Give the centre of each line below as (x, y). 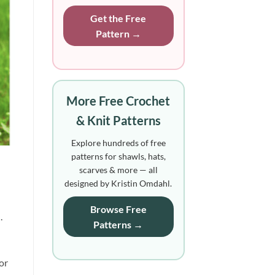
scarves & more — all (118, 169)
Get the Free (118, 18)
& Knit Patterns (118, 120)
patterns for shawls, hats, (118, 156)
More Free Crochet (118, 100)
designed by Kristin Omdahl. (118, 183)
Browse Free (118, 209)
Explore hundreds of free (118, 142)
